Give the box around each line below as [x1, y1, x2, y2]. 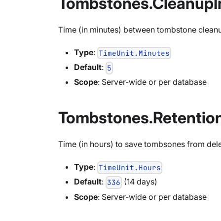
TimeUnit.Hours [99, 163, 161, 173]
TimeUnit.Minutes [99, 48, 170, 58]
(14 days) [122, 177, 158, 187]
